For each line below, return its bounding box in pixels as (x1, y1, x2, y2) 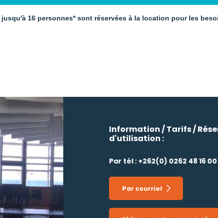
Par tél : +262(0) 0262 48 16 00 (109, 156, 217, 166)
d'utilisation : (109, 133, 164, 145)
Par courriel (122, 184, 162, 193)
